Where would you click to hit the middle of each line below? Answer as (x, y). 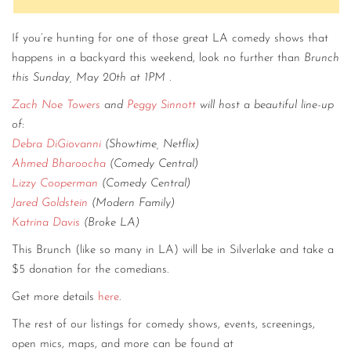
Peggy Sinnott (161, 106)
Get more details (55, 298)
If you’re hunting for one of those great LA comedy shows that (170, 39)
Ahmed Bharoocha (59, 165)
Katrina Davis (46, 223)
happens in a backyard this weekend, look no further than (158, 58)
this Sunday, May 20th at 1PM (89, 78)
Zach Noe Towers (56, 106)
